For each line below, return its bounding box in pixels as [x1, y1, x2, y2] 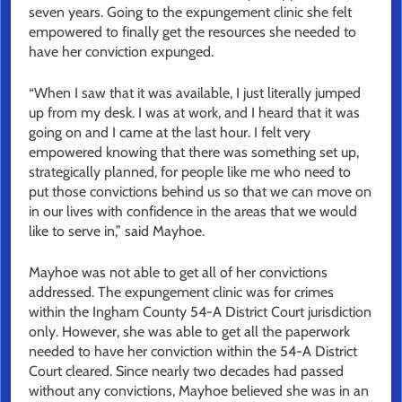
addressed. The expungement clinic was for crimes [29, 284, 334, 301]
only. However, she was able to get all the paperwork [29, 323, 350, 341]
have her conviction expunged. [29, 43, 214, 61]
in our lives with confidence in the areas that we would [29, 203, 357, 221]
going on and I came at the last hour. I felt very [29, 124, 310, 142]
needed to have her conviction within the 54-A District [29, 343, 357, 361]
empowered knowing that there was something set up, [29, 144, 359, 162]
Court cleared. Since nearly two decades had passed [29, 363, 344, 380]
